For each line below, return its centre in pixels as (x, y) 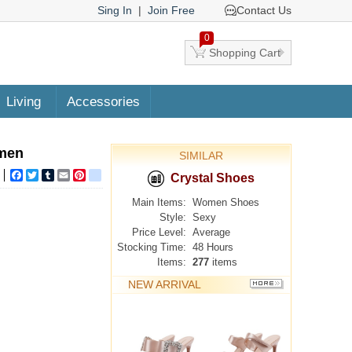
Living (24, 102)
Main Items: (159, 202)
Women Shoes (226, 202)
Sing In (115, 10)
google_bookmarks (149, 175)
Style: (173, 217)
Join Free (171, 10)
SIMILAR (201, 156)
